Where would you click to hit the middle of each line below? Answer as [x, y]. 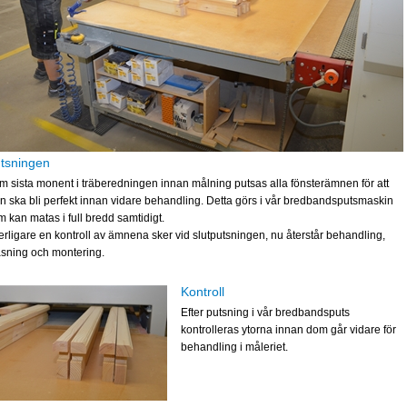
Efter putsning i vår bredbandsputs [265, 313]
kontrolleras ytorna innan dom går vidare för [288, 330]
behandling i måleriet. [234, 347]
